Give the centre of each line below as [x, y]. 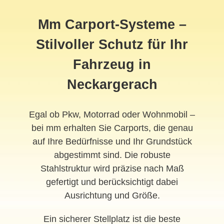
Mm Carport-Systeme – [112, 24]
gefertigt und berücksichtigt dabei [112, 182]
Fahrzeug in [112, 64]
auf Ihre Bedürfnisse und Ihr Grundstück [112, 141]
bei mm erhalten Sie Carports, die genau [112, 128]
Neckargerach [112, 84]
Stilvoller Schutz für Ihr [112, 44]
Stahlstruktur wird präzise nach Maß [112, 168]
